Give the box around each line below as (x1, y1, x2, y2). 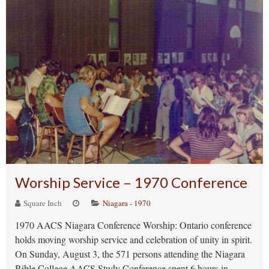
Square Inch (22, 198, 62, 208)
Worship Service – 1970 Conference (15, 174, 247, 191)
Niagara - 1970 (103, 198, 151, 208)
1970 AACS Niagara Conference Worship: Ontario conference (15, 219, 252, 231)
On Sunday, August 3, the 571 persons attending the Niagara (15, 247, 245, 260)
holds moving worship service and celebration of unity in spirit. (15, 233, 252, 246)
